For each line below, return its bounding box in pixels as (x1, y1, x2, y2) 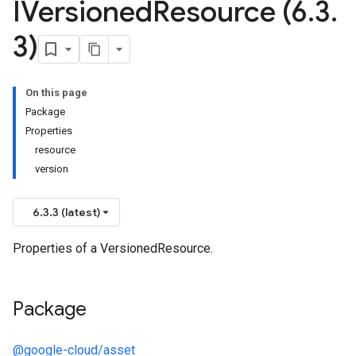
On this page (25, 87, 87, 99)
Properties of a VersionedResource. (13, 241, 213, 256)
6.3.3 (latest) (33, 205, 100, 219)
